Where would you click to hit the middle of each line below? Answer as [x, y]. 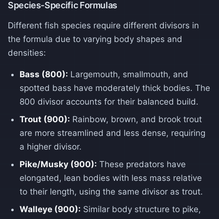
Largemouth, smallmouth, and [128, 74]
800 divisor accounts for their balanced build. [109, 101]
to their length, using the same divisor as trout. [111, 191]
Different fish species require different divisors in [103, 25]
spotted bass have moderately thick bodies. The [115, 88]
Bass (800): [44, 74]
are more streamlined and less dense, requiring [112, 133]
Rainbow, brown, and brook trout [136, 119]
